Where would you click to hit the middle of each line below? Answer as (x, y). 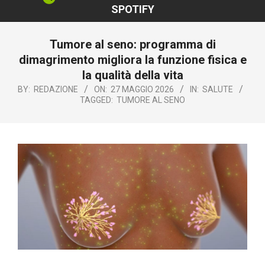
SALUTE (218, 89)
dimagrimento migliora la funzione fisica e (132, 59)
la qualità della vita (132, 75)
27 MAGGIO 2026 (142, 89)
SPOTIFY (132, 9)
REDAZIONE (56, 89)
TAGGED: (96, 100)
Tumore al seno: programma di (132, 44)
